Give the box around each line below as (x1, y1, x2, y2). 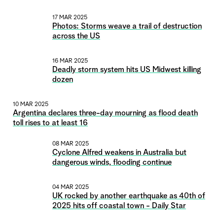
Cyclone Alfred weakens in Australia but (52, 149, 186, 157)
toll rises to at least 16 (13, 119, 88, 128)
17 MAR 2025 (52, 15, 87, 21)
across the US (52, 33, 100, 41)
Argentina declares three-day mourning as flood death (13, 110, 198, 118)
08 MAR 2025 (52, 141, 89, 147)
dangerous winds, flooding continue (52, 159, 172, 167)
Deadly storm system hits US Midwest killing (52, 66, 201, 74)
